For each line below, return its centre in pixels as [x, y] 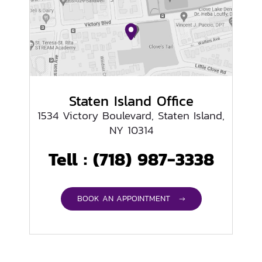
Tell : [70, 159]
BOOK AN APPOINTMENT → [131, 198]
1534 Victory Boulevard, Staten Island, [131, 115]
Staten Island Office [131, 101]
